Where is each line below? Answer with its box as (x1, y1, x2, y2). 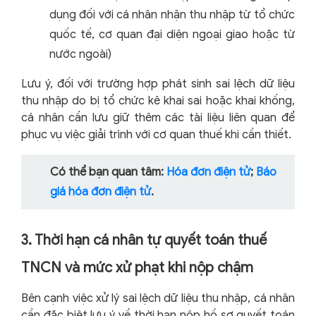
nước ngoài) (49, 47, 111, 62)
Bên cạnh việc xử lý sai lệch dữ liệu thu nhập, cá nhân (21, 291, 295, 306)
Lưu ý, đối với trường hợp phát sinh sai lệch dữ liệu (21, 77, 295, 92)
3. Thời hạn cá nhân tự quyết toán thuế (21, 231, 267, 250)
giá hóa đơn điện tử (50, 185, 151, 200)
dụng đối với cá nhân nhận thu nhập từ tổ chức (49, 8, 295, 23)
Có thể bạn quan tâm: (50, 165, 166, 180)
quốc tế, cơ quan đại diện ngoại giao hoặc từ (49, 28, 295, 42)
